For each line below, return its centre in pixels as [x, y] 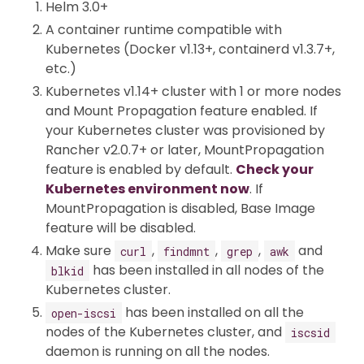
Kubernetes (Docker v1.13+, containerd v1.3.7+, [190, 49]
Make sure [80, 251]
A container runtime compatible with [164, 30]
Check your [275, 169]
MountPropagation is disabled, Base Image [180, 208]
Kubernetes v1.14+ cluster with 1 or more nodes [193, 91]
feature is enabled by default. [141, 169]
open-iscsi [84, 312]
